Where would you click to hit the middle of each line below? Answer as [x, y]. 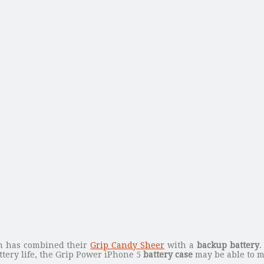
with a [181, 245]
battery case [168, 254]
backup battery [228, 245]
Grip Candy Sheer [128, 245]
